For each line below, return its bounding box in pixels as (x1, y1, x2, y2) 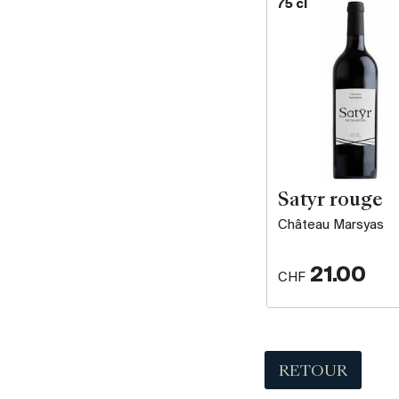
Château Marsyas (278, 217, 384, 232)
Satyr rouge (278, 191, 383, 210)
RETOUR (279, 364, 347, 379)
